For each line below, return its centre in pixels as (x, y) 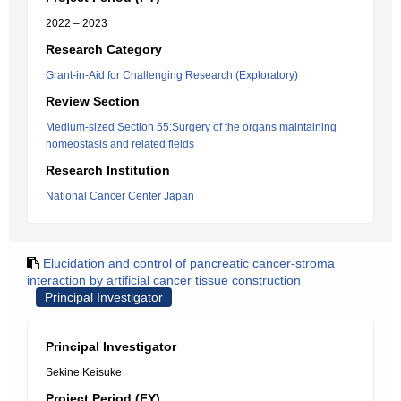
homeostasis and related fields (120, 144)
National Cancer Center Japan (120, 196)
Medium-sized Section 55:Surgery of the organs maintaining (191, 127)
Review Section (93, 101)
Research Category (104, 49)
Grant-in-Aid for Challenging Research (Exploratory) (172, 75)
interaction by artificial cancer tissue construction (164, 280)
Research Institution (108, 170)
